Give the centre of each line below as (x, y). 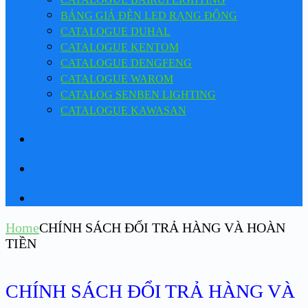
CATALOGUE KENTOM (120, 47)
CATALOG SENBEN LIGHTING (138, 94)
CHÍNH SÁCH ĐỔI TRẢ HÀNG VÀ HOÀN (162, 227)
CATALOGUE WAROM (117, 78)
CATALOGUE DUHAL (115, 31)
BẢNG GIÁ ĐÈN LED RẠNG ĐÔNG (149, 15)
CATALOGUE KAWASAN (123, 110)
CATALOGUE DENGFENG (126, 63)
